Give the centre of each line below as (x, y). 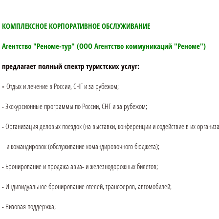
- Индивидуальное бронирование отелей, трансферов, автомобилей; (87, 186)
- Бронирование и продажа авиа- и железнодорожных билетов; (80, 166)
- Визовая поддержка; (29, 207)
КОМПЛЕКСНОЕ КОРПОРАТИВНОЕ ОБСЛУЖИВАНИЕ (76, 26)
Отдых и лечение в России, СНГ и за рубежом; (63, 86)
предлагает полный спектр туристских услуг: (71, 66)
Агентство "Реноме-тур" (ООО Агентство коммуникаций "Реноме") (104, 46)
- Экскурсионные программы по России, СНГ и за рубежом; (75, 106)
